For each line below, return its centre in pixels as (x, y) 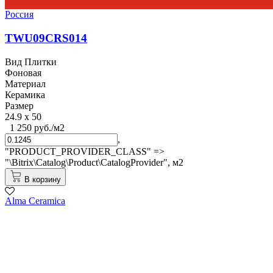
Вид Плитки (31, 62)
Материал (25, 83)
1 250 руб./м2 (37, 127)
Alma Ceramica (35, 200)
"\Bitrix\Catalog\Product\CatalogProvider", (89, 162)
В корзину (43, 179)
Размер (19, 105)
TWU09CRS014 (46, 38)
